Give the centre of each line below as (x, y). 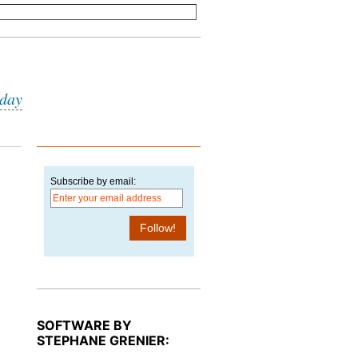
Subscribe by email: (93, 181)
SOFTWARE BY (84, 325)
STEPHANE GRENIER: (103, 340)
